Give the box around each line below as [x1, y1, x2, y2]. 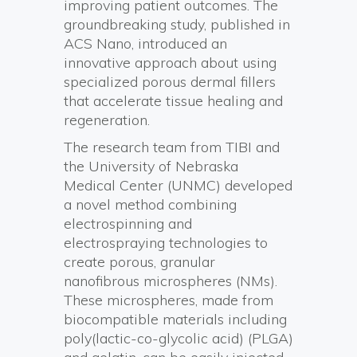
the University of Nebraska [64, 157, 238, 175]
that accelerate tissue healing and [64, 92, 283, 110]
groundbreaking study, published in [64, 15, 290, 33]
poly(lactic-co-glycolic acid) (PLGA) [64, 329, 293, 347]
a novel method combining [64, 195, 237, 214]
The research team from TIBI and [64, 138, 280, 156]
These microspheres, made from [64, 291, 273, 309]
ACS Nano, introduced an [64, 34, 227, 53]
